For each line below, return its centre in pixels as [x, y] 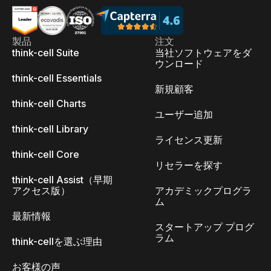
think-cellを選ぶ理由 [57, 241]
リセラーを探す [189, 165]
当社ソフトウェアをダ [203, 53]
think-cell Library [50, 129]
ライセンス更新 [189, 140]
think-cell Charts [49, 103]
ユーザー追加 [184, 114]
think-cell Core [46, 154]
